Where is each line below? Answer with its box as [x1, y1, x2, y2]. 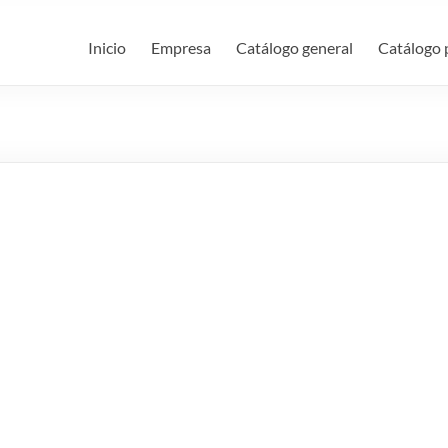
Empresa [151, 38, 211, 58]
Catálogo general [236, 38, 353, 58]
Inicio [88, 38, 126, 58]
